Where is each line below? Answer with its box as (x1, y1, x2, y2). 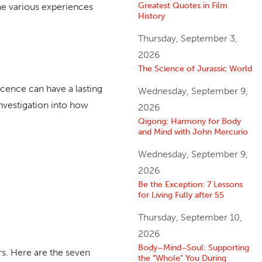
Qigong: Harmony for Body (137, 116, 241, 127)
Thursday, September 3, (137, 33, 237, 44)
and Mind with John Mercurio (137, 126, 248, 137)
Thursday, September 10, (137, 212, 242, 223)
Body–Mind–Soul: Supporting (137, 242, 249, 253)
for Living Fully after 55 (137, 189, 224, 201)
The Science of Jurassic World (137, 63, 252, 74)
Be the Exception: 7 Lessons (137, 179, 243, 190)
